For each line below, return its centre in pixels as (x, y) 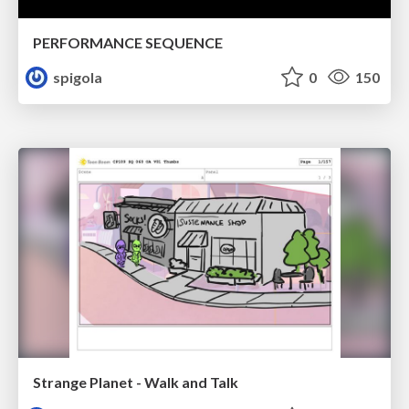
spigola (77, 77)
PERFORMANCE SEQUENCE (128, 42)
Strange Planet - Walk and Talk (136, 382)
